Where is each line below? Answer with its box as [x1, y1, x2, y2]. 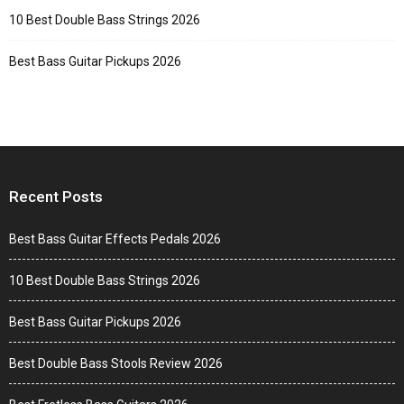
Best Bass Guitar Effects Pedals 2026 [9, 232, 221, 247]
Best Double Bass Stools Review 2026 [9, 356, 223, 372]
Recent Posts [9, 188, 103, 207]
